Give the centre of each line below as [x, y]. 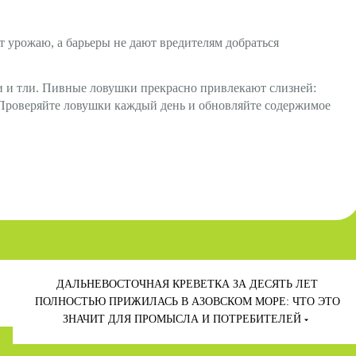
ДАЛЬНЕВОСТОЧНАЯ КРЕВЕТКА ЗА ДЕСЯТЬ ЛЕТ [188, 284]
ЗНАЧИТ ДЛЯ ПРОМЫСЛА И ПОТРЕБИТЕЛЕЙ [182, 319]
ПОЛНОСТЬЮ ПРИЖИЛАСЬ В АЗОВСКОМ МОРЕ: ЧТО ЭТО [187, 301]
